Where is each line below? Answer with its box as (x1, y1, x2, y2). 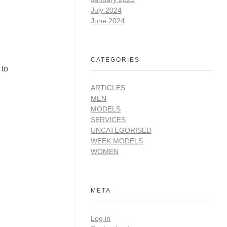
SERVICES (91, 115, 126, 124)
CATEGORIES (91, 56, 140, 63)
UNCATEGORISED (91, 126, 152, 134)
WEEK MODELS (91, 136, 143, 145)
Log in (91, 214, 110, 223)
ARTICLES (91, 83, 125, 92)
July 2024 (91, 6, 122, 14)
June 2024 (91, 16, 125, 25)
